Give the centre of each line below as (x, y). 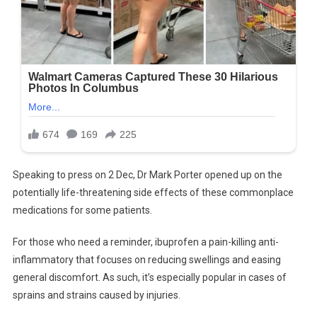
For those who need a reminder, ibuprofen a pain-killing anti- (145, 242)
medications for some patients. (82, 211)
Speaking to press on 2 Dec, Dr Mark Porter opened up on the (147, 175)
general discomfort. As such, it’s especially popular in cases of (149, 278)
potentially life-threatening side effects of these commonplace (153, 193)
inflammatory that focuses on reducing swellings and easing (146, 260)
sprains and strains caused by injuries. (96, 295)
